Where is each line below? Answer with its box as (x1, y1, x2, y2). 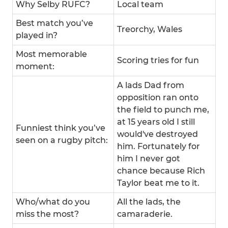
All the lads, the (117, 197, 181, 207)
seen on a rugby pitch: (16, 135, 108, 145)
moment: (16, 62, 54, 71)
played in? (16, 31, 58, 40)
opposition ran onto (117, 93, 198, 102)
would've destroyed (117, 129, 198, 139)
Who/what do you (16, 197, 90, 207)
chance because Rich (117, 166, 205, 176)
